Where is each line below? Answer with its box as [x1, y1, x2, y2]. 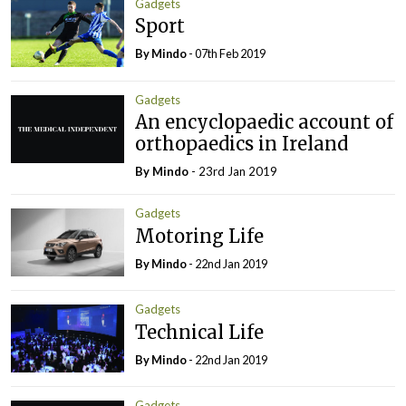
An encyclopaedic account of [135, 111, 394, 134]
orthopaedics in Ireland [135, 132, 349, 156]
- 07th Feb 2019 [187, 46, 266, 62]
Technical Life [135, 320, 265, 343]
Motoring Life [135, 224, 265, 247]
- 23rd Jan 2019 [188, 164, 278, 179]
